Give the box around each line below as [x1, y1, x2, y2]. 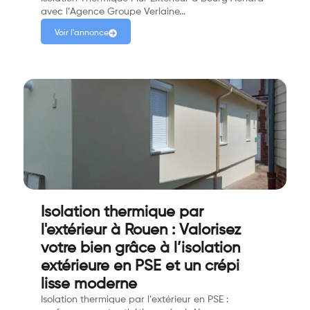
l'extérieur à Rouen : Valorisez [41, 223, 241, 239]
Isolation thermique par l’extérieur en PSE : [41, 295, 228, 305]
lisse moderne [41, 277, 137, 293]
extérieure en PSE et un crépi [41, 259, 239, 275]
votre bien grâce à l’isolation [41, 241, 240, 257]
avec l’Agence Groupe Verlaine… [41, 7, 185, 17]
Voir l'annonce [55, 29, 109, 38]
